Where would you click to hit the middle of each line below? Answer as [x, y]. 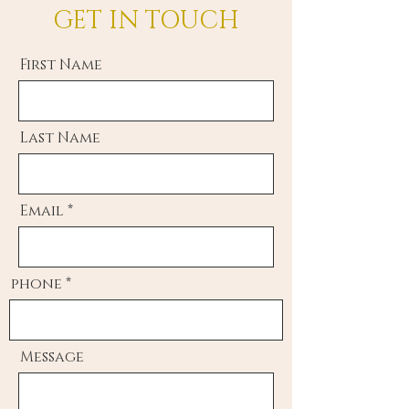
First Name [61, 65]
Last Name [60, 138]
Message [52, 357]
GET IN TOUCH [146, 21]
